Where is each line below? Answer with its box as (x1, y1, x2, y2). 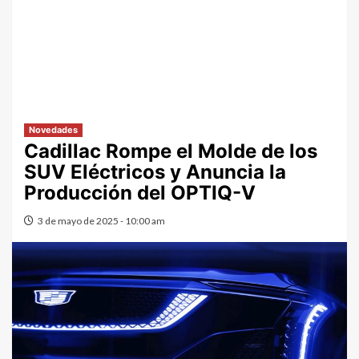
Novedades (29, 123, 78, 135)
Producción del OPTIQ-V (24, 180, 256, 204)
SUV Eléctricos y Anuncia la (24, 159, 286, 184)
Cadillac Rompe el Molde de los (24, 139, 317, 163)
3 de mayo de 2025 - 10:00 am (38, 214, 165, 227)
